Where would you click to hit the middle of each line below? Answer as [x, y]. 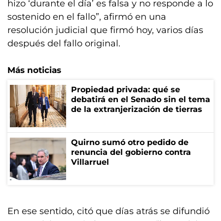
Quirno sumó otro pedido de [130, 142]
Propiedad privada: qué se [126, 90]
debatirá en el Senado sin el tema [141, 99]
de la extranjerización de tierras [137, 109]
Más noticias [34, 70]
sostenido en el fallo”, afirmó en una [87, 17]
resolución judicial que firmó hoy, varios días [105, 30]
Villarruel [90, 162]
